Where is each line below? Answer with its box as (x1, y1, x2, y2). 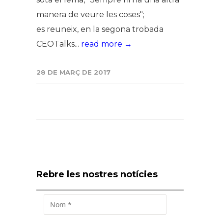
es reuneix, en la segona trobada (36, 25, 164, 34)
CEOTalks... (36, 39, 81, 49)
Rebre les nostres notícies (36, 169, 158, 180)
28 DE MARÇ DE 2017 (36, 68, 110, 76)
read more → (81, 39, 132, 49)
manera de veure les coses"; (36, 10, 144, 19)
